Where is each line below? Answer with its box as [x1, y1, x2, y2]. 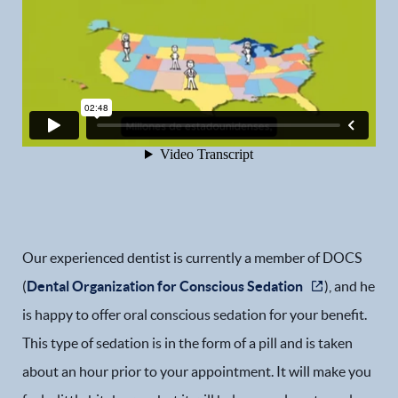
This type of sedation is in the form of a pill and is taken [22, 335, 353, 351]
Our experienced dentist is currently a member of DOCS [22, 250, 362, 266]
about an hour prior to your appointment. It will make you [22, 363, 371, 379]
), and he [324, 278, 375, 294]
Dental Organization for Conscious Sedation [27, 278, 303, 294]
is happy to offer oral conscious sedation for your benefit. [22, 306, 367, 322]
